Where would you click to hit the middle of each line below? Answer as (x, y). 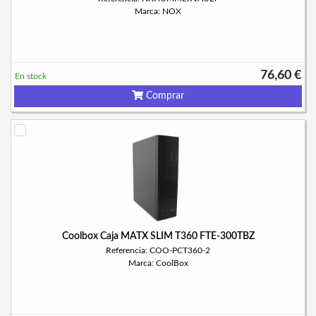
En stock (31, 76)
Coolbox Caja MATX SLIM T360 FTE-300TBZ (158, 236)
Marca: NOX (158, 11)
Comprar (164, 96)
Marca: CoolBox (158, 263)
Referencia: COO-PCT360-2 (158, 250)
